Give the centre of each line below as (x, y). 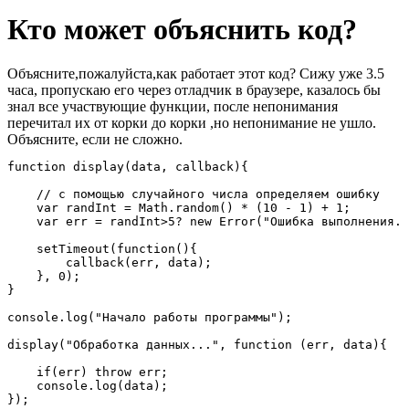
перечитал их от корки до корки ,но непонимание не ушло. (192, 123)
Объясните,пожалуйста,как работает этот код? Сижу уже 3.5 (196, 74)
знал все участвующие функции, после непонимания (173, 107)
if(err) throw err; (88, 372)
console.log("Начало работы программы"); (150, 318)
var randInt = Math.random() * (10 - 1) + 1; (179, 208)
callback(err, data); (110, 263)
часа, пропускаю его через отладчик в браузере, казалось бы (194, 90)
